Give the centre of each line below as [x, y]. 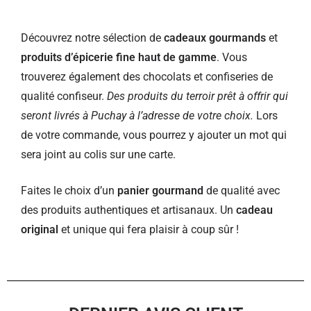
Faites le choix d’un [69, 191]
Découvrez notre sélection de [92, 38]
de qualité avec [242, 191]
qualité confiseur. [64, 96]
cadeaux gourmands [215, 38]
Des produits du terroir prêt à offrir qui [197, 96]
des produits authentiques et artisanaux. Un [127, 210]
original [40, 229]
